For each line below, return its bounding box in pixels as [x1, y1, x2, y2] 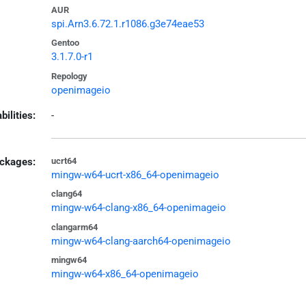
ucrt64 [51, 155, 76, 166]
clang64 [51, 189, 82, 199]
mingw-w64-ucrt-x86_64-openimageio [51, 168, 219, 181]
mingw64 [51, 255, 87, 266]
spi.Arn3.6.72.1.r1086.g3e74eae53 [51, 17, 204, 30]
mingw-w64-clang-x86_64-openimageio [51, 201, 226, 214]
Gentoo [51, 38, 79, 48]
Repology [51, 70, 87, 81]
